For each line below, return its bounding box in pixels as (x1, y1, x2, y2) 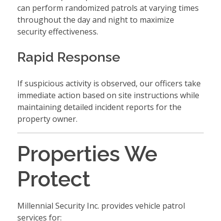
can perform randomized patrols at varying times (17, 2, 199, 14)
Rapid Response (17, 49, 120, 65)
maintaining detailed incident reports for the (17, 101, 182, 112)
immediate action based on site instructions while (17, 89, 199, 101)
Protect (17, 166, 90, 191)
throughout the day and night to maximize (17, 14, 174, 26)
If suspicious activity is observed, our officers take (17, 77, 201, 89)
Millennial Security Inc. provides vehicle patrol (17, 200, 185, 211)
